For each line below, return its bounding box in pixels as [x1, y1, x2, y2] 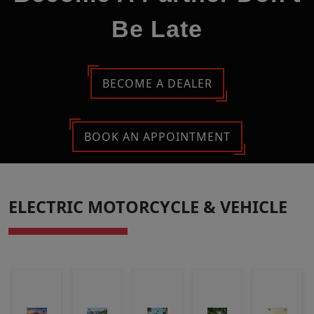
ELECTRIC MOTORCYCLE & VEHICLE [8, 196, 287, 219]
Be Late [111, 15, 203, 43]
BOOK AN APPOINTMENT [83, 129, 231, 145]
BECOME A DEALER [102, 76, 212, 92]
